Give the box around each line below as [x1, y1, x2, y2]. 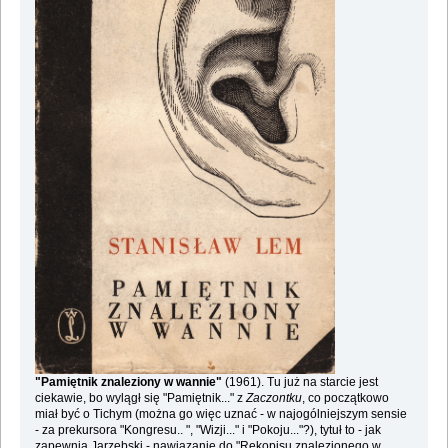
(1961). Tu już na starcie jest [221, 375, 378, 390]
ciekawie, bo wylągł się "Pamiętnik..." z [34, 391, 246, 406]
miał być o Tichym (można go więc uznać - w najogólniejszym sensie [34, 407, 407, 422]
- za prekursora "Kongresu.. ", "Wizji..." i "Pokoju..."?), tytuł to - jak [34, 423, 381, 438]
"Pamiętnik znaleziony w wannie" [34, 375, 222, 390]
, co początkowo [301, 391, 389, 406]
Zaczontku [245, 391, 302, 406]
